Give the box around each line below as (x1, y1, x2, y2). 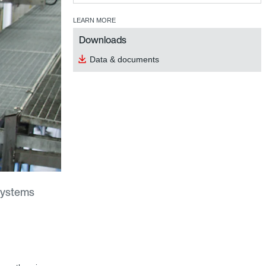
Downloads (79, 33, 126, 47)
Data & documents (90, 55, 159, 64)
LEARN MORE (73, 17, 116, 24)
